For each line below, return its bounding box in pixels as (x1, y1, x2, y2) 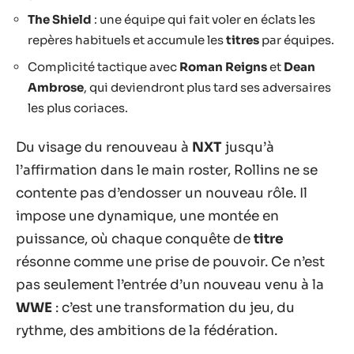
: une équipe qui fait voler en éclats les (92, 12, 315, 27)
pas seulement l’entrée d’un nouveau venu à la (16, 277, 324, 293)
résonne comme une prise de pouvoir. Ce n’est (16, 254, 325, 270)
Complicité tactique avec (28, 58, 179, 74)
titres (226, 32, 259, 47)
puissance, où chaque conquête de (16, 231, 254, 247)
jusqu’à (222, 139, 274, 156)
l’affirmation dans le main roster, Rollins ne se (16, 162, 318, 179)
